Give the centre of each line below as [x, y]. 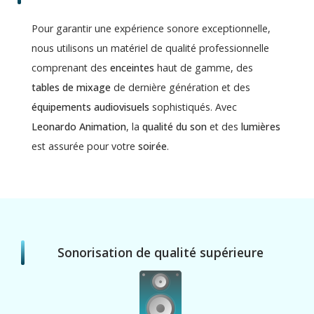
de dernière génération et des [180, 87]
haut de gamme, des [203, 67]
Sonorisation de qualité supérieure [161, 252]
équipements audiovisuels [90, 107]
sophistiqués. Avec [193, 107]
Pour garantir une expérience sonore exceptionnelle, [151, 28]
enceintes [132, 67]
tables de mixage [71, 87]
